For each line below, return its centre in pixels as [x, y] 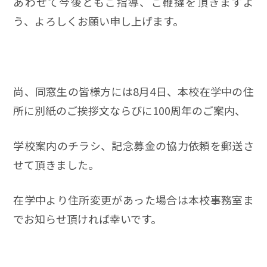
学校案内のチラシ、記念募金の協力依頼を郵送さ [133, 145]
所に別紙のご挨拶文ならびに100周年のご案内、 [130, 110]
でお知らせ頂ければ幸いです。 [88, 218]
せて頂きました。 [56, 164]
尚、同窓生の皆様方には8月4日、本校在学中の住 [133, 91]
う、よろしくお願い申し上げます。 [99, 21]
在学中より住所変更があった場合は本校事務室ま [133, 199]
